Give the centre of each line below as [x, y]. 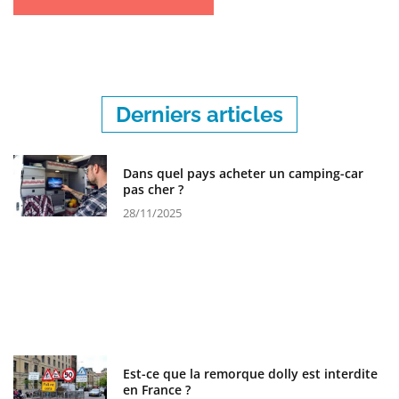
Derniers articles [199, 114]
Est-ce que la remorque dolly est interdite [250, 373]
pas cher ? [153, 189]
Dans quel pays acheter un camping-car [243, 173]
